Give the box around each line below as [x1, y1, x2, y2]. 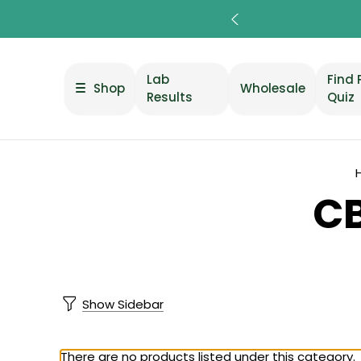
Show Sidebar [82, 295, 164, 313]
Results [147, 89, 193, 106]
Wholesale [240, 80, 306, 97]
